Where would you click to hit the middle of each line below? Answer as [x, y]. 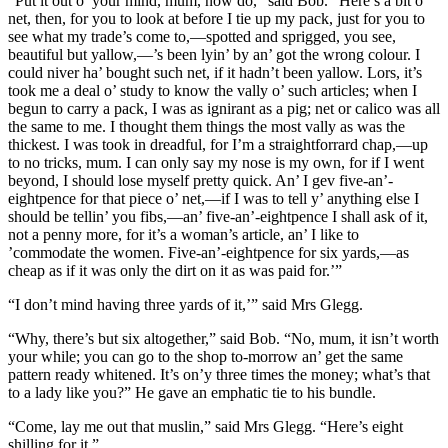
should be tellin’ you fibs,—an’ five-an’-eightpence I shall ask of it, [218, 216]
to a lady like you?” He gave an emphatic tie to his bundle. [192, 392]
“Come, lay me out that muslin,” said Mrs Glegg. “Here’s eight [205, 426]
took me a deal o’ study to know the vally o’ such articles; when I [212, 90]
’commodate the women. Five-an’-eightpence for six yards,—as [208, 252]
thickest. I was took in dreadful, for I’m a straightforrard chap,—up [218, 144]
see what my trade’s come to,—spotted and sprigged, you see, [202, 36]
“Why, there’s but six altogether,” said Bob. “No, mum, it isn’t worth [223, 338]
